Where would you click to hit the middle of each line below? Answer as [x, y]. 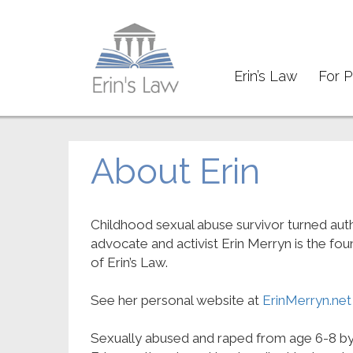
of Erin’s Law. [129, 263]
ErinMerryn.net [307, 301]
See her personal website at [176, 301]
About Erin [175, 172]
